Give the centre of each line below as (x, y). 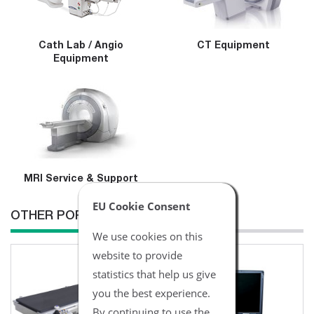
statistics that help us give (154, 274)
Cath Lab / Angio (81, 46)
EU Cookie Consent (142, 206)
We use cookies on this (148, 236)
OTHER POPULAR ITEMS (84, 217)
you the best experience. (151, 293)
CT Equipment (233, 46)
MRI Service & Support (81, 179)
